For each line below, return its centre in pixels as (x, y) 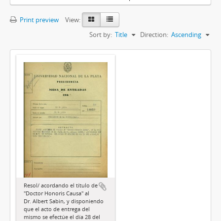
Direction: (154, 35)
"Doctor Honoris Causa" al (56, 193)
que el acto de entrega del (57, 209)
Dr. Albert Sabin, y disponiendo (64, 201)
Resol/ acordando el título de (61, 185)
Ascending (186, 35)
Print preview (38, 20)
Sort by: (101, 35)
